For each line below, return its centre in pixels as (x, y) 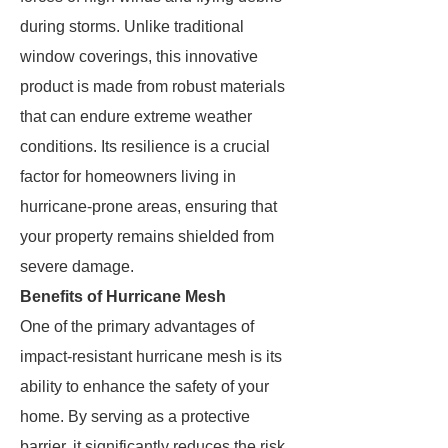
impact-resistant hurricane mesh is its (151, 356)
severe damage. (77, 266)
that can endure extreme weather (136, 116)
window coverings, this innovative (139, 56)
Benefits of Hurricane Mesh (123, 296)
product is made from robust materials (152, 86)
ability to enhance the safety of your (144, 386)
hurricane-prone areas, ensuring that (148, 206)
